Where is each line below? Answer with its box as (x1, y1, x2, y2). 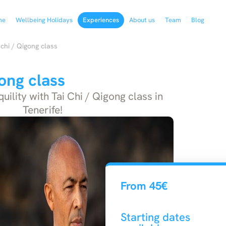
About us (129, 16, 155, 24)
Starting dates (121, 210, 190, 224)
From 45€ (121, 179, 167, 193)
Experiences (83, 16, 120, 24)
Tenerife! (22, 103, 63, 117)
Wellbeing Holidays (16, 16, 73, 24)
